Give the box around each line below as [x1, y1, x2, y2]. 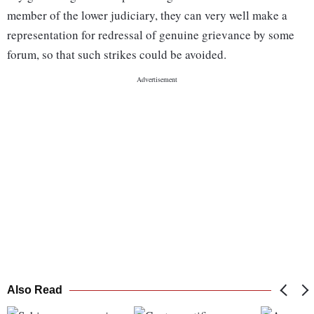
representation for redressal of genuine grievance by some [7, 27, 294, 43]
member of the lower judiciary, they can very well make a [7, 7, 287, 24]
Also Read [7, 284, 62, 296]
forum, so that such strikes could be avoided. [7, 46, 226, 63]
